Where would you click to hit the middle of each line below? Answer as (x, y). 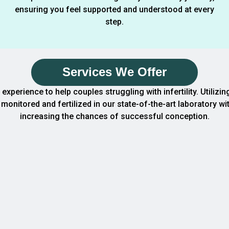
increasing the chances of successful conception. (114, 117)
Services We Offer (114, 72)
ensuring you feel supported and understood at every (114, 10)
